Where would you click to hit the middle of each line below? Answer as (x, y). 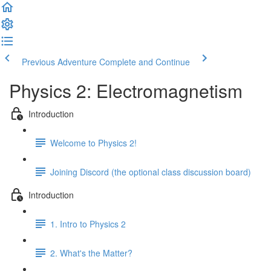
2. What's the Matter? (91, 253)
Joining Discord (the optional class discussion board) (151, 171)
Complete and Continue (145, 62)
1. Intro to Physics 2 (88, 224)
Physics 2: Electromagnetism (126, 90)
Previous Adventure (59, 62)
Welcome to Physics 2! (93, 142)
